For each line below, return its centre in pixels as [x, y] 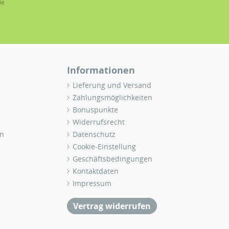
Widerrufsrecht [99, 122]
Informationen [101, 70]
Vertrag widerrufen [112, 206]
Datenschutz [94, 134]
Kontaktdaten [96, 171]
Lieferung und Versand [112, 85]
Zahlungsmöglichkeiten [113, 97]
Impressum [92, 183]
